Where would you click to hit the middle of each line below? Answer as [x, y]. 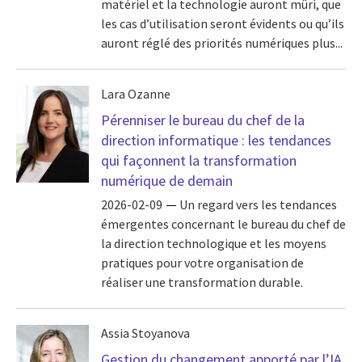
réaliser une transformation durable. [202, 282]
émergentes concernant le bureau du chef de [223, 224]
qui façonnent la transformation [199, 160]
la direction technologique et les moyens [214, 244]
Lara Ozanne [136, 94]
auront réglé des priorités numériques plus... [222, 43]
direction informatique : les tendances [216, 140]
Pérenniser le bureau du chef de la [203, 120]
